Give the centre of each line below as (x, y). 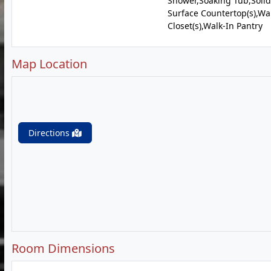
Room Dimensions (63, 248)
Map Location (49, 64)
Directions (50, 133)
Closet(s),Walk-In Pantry (215, 26)
